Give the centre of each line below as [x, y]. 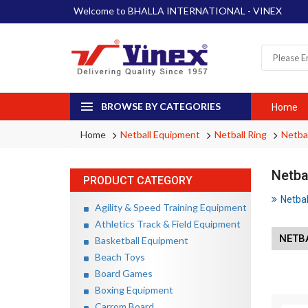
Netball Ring [241, 134]
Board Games [121, 273]
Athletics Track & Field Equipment [165, 223]
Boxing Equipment [131, 289]
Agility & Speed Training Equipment [168, 207]
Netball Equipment [160, 134]
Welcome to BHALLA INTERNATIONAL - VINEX [178, 10]
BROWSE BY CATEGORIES [161, 106]
